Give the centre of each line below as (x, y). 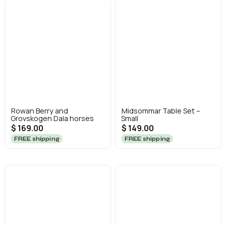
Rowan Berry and (39, 110)
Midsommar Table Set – (161, 110)
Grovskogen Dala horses (52, 118)
